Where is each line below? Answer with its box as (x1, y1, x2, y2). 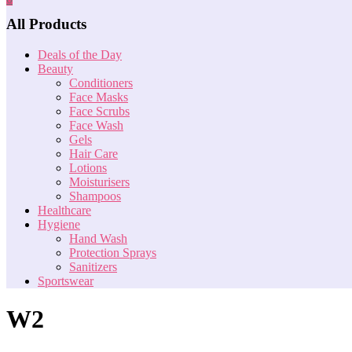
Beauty (38, 61, 73, 75)
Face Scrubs (69, 104, 130, 118)
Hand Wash (69, 231, 127, 245)
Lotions (69, 160, 107, 174)
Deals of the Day (38, 47, 122, 61)
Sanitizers (69, 259, 117, 273)
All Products (6, 16, 86, 33)
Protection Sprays (69, 245, 156, 259)
